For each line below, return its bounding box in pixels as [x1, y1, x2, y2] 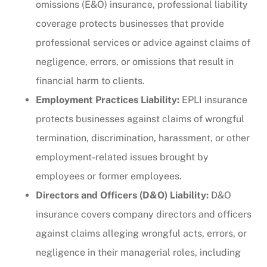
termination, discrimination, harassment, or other [36, 132, 250, 144]
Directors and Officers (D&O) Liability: [36, 189, 209, 201]
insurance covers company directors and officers [36, 208, 252, 220]
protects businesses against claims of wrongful [36, 113, 244, 125]
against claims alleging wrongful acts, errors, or [36, 227, 247, 239]
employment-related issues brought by [36, 151, 209, 163]
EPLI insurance [179, 94, 247, 105]
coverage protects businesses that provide [36, 17, 224, 29]
